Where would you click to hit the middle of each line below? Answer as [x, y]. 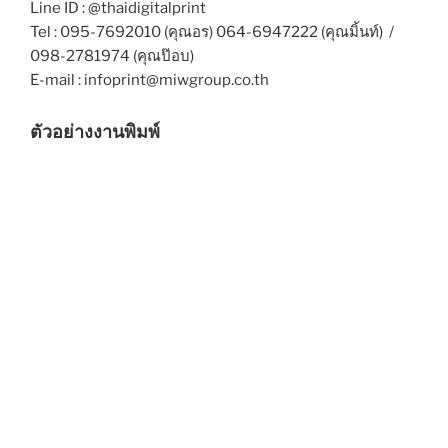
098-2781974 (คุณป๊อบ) [112, 55]
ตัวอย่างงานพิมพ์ [95, 131]
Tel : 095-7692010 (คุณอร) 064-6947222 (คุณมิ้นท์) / [212, 31]
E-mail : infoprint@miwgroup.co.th [149, 79]
